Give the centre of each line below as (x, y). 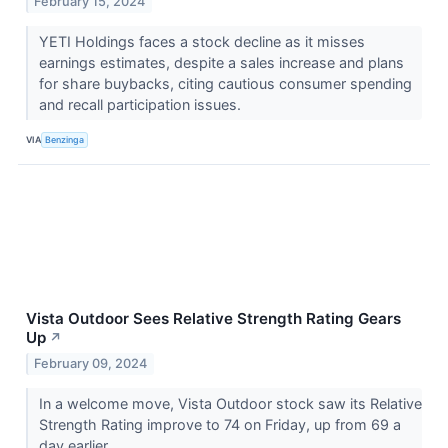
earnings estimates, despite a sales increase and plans (221, 62)
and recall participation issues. (141, 104)
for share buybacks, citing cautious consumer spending (225, 83)
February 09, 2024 (91, 363)
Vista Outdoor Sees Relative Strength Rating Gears (213, 318)
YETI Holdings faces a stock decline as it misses (201, 41)
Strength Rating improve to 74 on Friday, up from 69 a (219, 424)
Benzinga (65, 140)
